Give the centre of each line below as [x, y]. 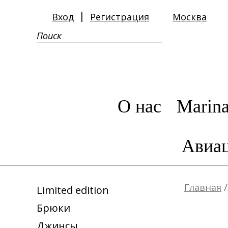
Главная [203, 187]
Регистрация [120, 17]
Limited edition [73, 190]
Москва [190, 17]
